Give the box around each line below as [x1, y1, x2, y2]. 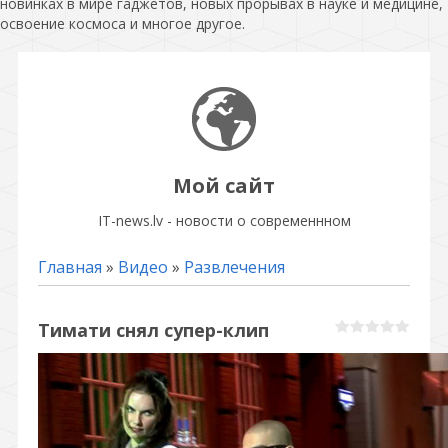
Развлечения [184, 255, 285, 278]
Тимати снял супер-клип [38, 317, 269, 342]
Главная [38, 255, 102, 278]
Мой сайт [173, 171, 275, 199]
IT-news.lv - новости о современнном [97, 210, 351, 230]
